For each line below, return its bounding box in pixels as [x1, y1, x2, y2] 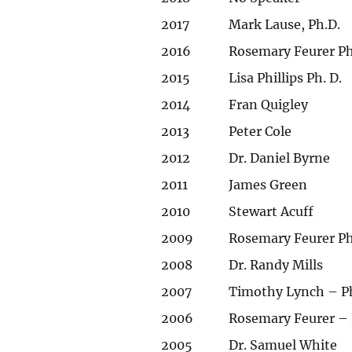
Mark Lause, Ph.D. [229, 16, 341, 32]
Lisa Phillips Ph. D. [229, 69, 343, 86]
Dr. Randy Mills [229, 256, 324, 273]
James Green [229, 176, 308, 192]
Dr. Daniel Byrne [229, 149, 331, 166]
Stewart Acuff [229, 203, 314, 219]
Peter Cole [229, 123, 292, 139]
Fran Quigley [229, 96, 309, 112]
